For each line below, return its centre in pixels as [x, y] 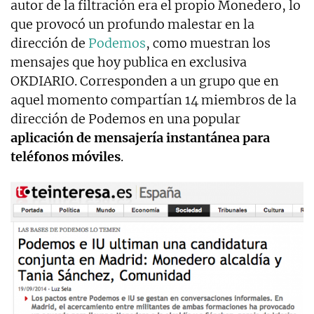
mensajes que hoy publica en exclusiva [129, 62]
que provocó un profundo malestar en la [132, 24]
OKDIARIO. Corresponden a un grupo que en [145, 81]
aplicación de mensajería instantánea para [140, 137]
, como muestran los [208, 43]
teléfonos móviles [66, 156]
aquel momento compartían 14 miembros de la [153, 100]
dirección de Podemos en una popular [125, 118]
